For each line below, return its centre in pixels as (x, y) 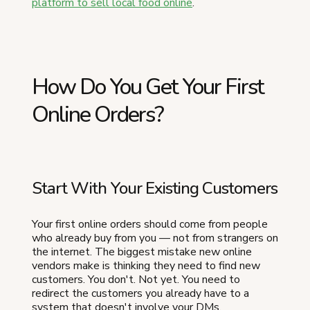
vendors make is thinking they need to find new (146, 265)
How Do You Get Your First (148, 86)
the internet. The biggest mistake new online (142, 252)
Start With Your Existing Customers (155, 188)
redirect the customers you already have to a (140, 293)
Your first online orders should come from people (150, 224)
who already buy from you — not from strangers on (155, 238)
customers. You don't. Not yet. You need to (136, 279)
